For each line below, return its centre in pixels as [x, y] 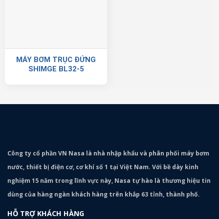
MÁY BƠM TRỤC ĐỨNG [56, 59]
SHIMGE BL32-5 [56, 69]
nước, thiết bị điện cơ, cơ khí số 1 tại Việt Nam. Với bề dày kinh [103, 167]
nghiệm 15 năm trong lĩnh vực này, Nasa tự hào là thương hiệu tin [109, 180]
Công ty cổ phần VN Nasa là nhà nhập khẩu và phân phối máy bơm [108, 153]
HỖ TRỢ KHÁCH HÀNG [46, 213]
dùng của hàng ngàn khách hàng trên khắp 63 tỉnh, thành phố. [104, 194]
